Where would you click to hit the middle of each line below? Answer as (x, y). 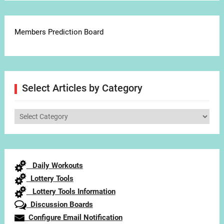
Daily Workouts (54, 166)
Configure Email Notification (73, 218)
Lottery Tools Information (71, 192)
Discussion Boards (59, 205)
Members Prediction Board (59, 32)
